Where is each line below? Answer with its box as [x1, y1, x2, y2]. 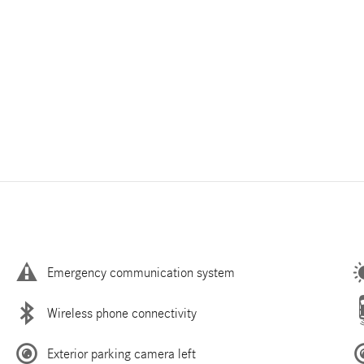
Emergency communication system [47, 264, 235, 280]
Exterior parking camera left [47, 345, 196, 362]
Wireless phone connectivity [47, 305, 197, 321]
